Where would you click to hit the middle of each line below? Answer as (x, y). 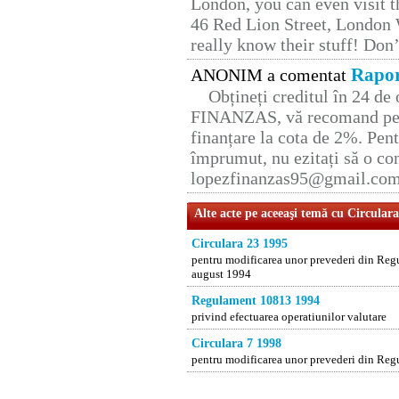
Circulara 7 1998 (236, 344)
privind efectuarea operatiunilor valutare (289, 317)
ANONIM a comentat (271, 75)
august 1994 (221, 274)
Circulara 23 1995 (240, 244)
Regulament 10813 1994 (256, 301)
